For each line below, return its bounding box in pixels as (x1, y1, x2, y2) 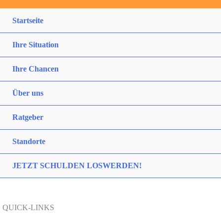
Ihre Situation (12, 40, 59, 49)
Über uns (12, 88, 43, 97)
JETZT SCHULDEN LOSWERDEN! (12, 161, 142, 170)
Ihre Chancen (12, 64, 59, 73)
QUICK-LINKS (2, 203, 54, 212)
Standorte (12, 137, 45, 146)
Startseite (12, 16, 43, 25)
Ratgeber (12, 112, 43, 121)
